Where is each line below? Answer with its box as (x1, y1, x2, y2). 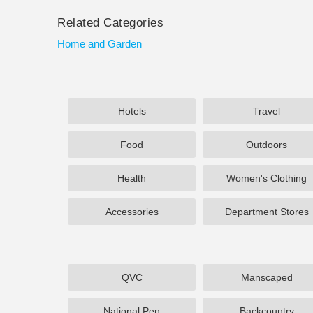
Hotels (117, 105, 146, 117)
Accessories (105, 206, 159, 217)
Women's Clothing (226, 173, 307, 184)
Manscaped (240, 272, 293, 283)
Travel (253, 105, 281, 117)
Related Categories (57, 16, 164, 29)
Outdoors (246, 139, 288, 150)
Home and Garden (57, 38, 142, 50)
